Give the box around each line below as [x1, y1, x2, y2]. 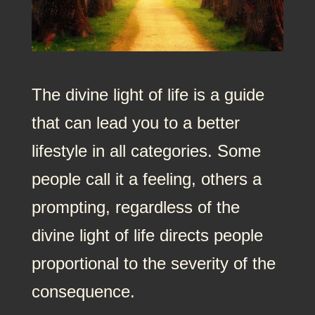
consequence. [31, 281, 135, 301]
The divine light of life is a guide [31, 84, 264, 104]
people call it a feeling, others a [31, 169, 262, 188]
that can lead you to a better [31, 112, 240, 132]
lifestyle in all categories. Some [31, 141, 261, 160]
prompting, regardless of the [31, 197, 240, 217]
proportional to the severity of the [31, 253, 276, 273]
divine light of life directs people [31, 225, 263, 245]
